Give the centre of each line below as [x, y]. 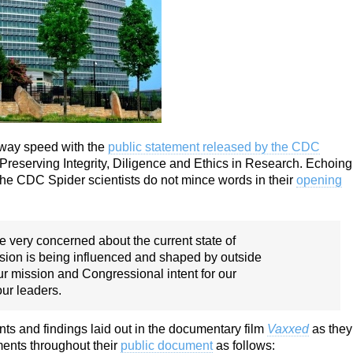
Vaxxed [288, 329]
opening [319, 180]
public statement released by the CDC [214, 147]
